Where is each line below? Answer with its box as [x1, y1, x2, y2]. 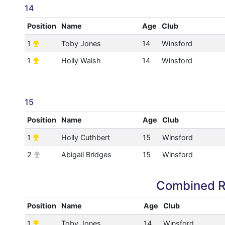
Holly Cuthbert [61, 133, 110, 142]
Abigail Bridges [61, 150, 111, 159]
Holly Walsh [61, 56, 101, 65]
